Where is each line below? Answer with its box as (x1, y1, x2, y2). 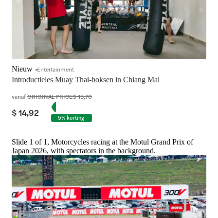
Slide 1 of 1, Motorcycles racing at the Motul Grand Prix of (12, 138, 193, 146)
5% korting (57, 114, 85, 122)
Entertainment (37, 65, 74, 74)
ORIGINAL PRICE (27, 92, 73, 101)
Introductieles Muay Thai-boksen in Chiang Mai (12, 75, 160, 84)
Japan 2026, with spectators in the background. (12, 146, 156, 155)
